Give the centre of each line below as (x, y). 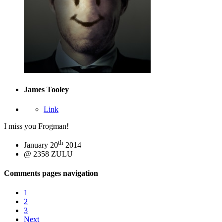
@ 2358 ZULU (48, 154)
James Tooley (46, 90)
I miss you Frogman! (36, 126)
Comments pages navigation (51, 173)
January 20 (41, 145)
